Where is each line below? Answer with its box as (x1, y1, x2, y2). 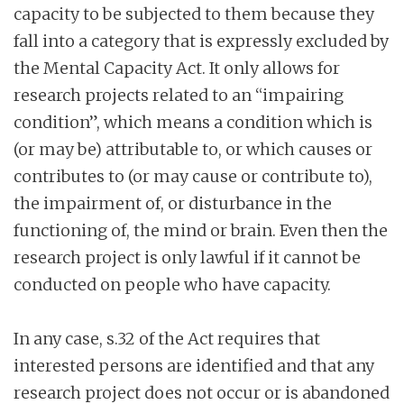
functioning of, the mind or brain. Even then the (14, 219, 388, 241)
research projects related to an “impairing (14, 84, 344, 106)
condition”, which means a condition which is (14, 111, 372, 133)
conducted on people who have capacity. (14, 273, 331, 295)
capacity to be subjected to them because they (14, 3, 374, 24)
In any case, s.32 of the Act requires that (14, 327, 320, 349)
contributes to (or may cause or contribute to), (14, 165, 372, 187)
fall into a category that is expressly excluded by (14, 30, 389, 51)
